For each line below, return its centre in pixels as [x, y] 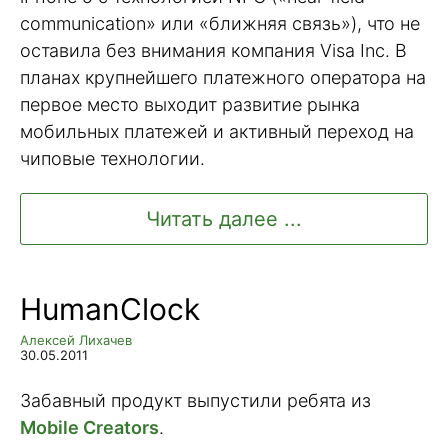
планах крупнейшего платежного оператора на [223, 77]
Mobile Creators [89, 428]
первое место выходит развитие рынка [190, 104]
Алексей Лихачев [76, 340]
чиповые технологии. [112, 158]
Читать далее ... [224, 219]
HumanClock [110, 309]
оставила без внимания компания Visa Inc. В [213, 50]
